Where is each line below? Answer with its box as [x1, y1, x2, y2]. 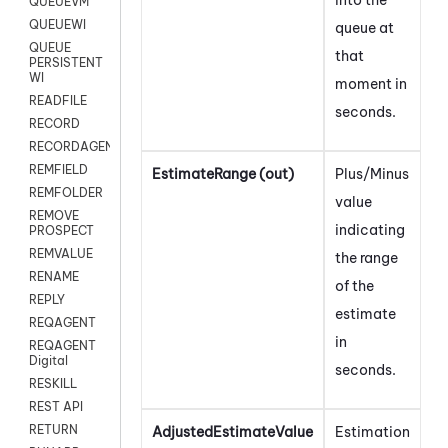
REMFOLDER [29, 185, 103, 201]
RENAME [29, 269, 79, 285]
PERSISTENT [29, 55, 103, 71]
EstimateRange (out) [152, 164, 294, 183]
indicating [335, 220, 405, 239]
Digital [29, 353, 68, 369]
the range [335, 248, 398, 267]
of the [335, 276, 374, 295]
